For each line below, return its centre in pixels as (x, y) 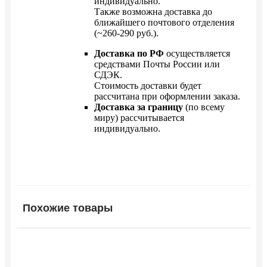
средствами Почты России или (157, 64)
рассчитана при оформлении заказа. (167, 96)
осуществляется (197, 53)
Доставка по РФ (129, 53)
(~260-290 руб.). (126, 33)
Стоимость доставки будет (148, 85)
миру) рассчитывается (139, 117)
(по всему (204, 107)
